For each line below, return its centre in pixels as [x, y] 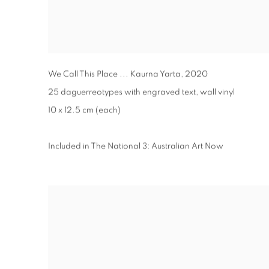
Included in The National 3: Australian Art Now [136, 146]
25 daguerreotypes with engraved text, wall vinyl [141, 92]
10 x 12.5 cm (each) [84, 110]
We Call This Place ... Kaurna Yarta [114, 74]
